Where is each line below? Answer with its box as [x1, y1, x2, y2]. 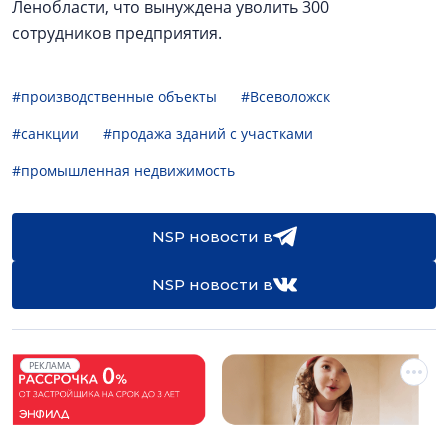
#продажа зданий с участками [103, 124, 313, 143]
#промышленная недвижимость [12, 161, 235, 180]
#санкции [12, 124, 79, 143]
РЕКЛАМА [29, 359, 71, 372]
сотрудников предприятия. [12, 22, 222, 44]
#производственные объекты [12, 87, 217, 106]
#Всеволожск [241, 87, 330, 106]
